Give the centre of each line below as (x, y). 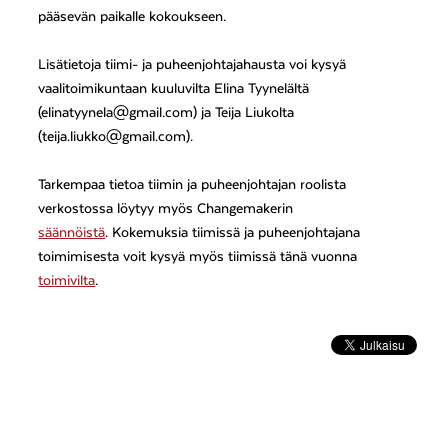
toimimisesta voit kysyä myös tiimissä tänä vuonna (198, 257)
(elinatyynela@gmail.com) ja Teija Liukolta (166, 113)
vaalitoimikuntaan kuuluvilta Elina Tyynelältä (174, 89)
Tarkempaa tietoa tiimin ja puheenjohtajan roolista (192, 185)
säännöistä (72, 233)
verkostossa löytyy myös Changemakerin (166, 209)
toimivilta (67, 281)
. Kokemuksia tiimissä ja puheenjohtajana (233, 233)
